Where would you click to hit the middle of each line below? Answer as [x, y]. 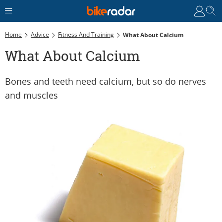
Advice [40, 34]
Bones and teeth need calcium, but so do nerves [106, 81]
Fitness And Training [86, 34]
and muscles [31, 95]
